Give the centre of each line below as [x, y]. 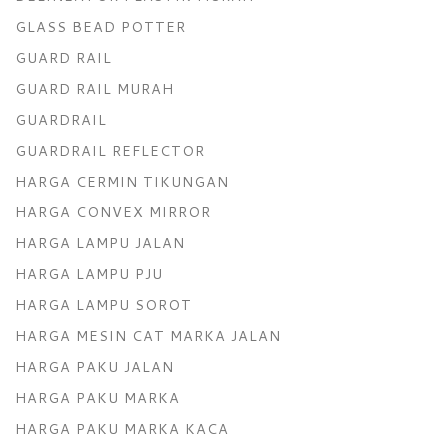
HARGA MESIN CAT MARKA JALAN [148, 336]
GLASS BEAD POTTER [100, 26]
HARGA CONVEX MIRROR [113, 212]
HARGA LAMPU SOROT [103, 305]
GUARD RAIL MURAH [94, 88]
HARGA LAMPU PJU [89, 274]
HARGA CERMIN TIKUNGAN [122, 181]
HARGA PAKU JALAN [94, 366]
